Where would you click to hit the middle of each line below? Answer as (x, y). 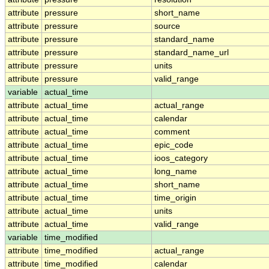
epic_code (174, 145)
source (167, 26)
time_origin (175, 198)
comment (172, 132)
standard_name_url (192, 53)
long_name (176, 172)
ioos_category (181, 159)
